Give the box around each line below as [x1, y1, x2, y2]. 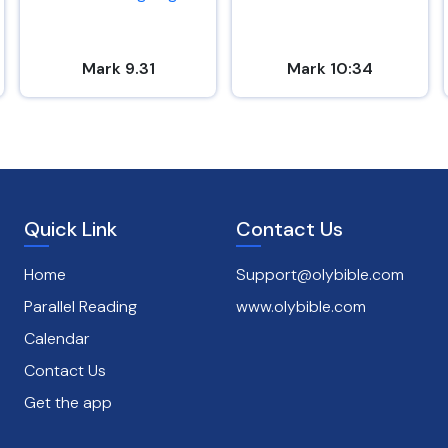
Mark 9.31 [81, 58, 155, 79]
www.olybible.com [236, 296, 366, 317]
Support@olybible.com [236, 264, 404, 285]
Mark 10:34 [287, 58, 373, 79]
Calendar [24, 328, 90, 349]
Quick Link [24, 216, 117, 242]
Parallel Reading [24, 296, 137, 317]
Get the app [24, 392, 112, 413]
